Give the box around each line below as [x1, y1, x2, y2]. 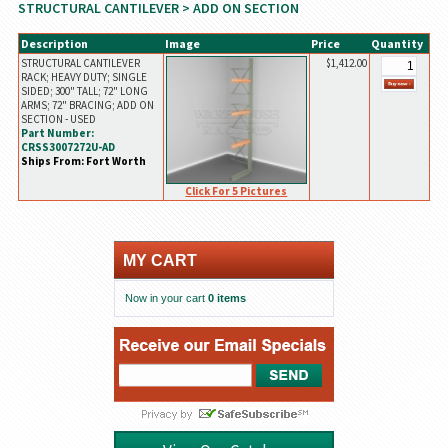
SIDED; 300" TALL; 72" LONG [20, 84, 148, 99]
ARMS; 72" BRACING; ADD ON [20, 98, 154, 113]
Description [20, 36, 88, 52]
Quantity [370, 36, 423, 52]
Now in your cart [125, 292, 208, 305]
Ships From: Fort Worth [20, 154, 146, 169]
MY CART [123, 252, 197, 270]
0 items [208, 292, 246, 305]
